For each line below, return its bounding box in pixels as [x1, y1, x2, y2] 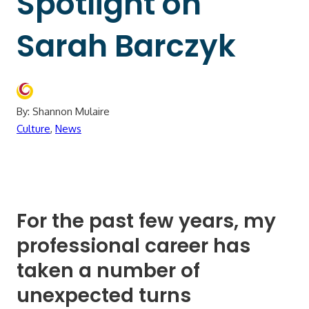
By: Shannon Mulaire [17, 104, 110, 118]
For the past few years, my [17, 207, 276, 235]
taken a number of [17, 257, 200, 284]
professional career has [17, 232, 250, 259]
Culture [17, 121, 50, 135]
